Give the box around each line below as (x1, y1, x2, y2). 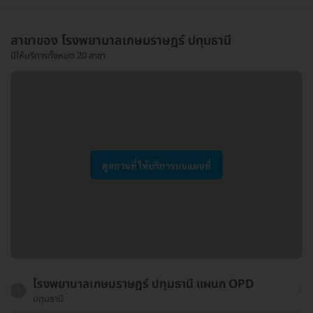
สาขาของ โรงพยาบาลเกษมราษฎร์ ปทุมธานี (10, 31, 231, 51)
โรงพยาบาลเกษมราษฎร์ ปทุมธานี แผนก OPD (33, 275, 254, 293)
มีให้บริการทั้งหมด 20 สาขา (10, 49, 105, 64)
